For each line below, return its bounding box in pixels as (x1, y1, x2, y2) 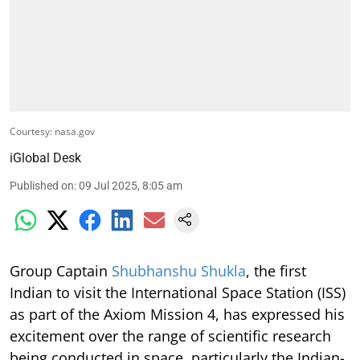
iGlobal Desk (10, 150, 81, 166)
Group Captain (10, 261, 112, 281)
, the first (246, 261, 306, 281)
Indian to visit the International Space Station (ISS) (10, 283, 346, 303)
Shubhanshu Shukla (112, 261, 246, 281)
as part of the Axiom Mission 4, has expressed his (10, 305, 345, 325)
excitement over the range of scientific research (10, 326, 331, 346)
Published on (10, 179, 74, 193)
